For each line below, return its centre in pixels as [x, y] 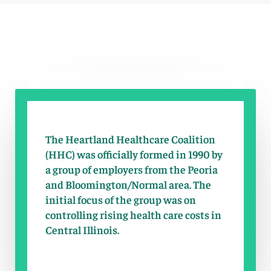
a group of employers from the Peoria [131, 169]
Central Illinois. [82, 229]
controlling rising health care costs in [133, 214]
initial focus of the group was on [120, 199]
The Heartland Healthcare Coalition [130, 139]
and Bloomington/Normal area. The [128, 184]
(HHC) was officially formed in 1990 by [134, 154]
